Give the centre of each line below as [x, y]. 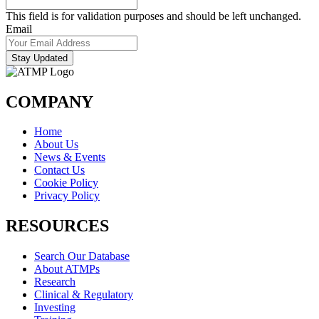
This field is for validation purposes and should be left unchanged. [153, 16]
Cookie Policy [66, 183]
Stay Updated [40, 58]
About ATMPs [67, 269]
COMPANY [49, 101]
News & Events [70, 157]
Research [55, 282]
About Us [56, 145]
